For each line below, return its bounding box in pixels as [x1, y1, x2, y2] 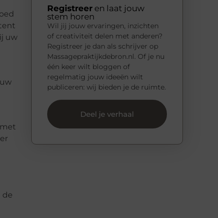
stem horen [47, 12, 94, 22]
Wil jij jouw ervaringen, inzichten [47, 21, 159, 31]
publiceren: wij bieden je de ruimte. [47, 83, 166, 92]
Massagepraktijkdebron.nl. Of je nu [47, 52, 164, 61]
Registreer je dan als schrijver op [47, 42, 158, 51]
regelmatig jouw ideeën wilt [47, 73, 143, 82]
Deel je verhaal [80, 109, 134, 119]
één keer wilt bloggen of [47, 62, 130, 72]
